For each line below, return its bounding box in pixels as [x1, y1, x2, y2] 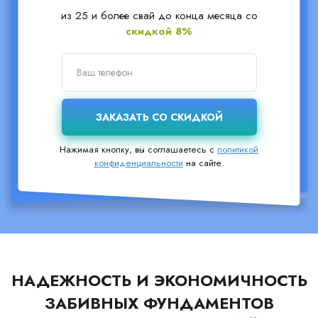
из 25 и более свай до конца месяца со [60, 8, 258, 23]
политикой [217, 143, 258, 156]
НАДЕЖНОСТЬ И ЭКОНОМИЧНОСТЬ [11, 269, 307, 292]
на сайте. [182, 156, 224, 170]
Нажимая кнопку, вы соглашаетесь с [60, 143, 217, 156]
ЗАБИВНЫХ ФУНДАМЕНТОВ [44, 292, 274, 314]
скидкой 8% [126, 23, 192, 39]
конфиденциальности [94, 156, 183, 170]
